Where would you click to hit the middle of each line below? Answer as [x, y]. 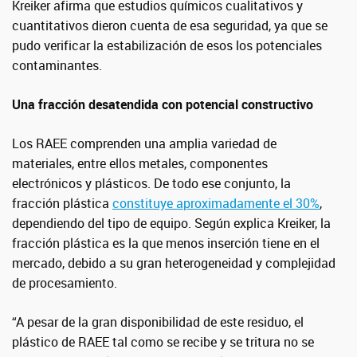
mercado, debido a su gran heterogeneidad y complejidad [174, 263]
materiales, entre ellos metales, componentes [140, 163]
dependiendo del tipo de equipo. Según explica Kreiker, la [171, 223]
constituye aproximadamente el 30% [216, 203]
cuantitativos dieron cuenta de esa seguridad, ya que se [170, 25]
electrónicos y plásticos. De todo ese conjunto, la [151, 183]
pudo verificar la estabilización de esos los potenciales [167, 45]
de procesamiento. [65, 283]
